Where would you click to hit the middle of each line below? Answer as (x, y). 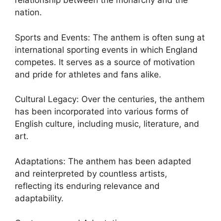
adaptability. (39, 198)
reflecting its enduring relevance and (87, 186)
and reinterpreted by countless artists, (91, 173)
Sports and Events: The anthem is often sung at (110, 37)
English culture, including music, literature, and (107, 124)
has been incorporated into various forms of (102, 112)
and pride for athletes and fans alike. (88, 74)
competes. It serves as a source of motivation (105, 62)
